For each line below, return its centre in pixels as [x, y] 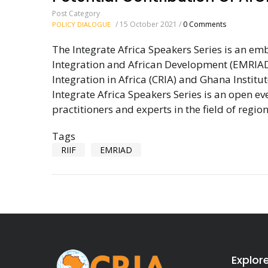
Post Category [76, 13]
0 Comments [205, 24]
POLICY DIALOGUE [81, 24]
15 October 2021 [149, 24]
